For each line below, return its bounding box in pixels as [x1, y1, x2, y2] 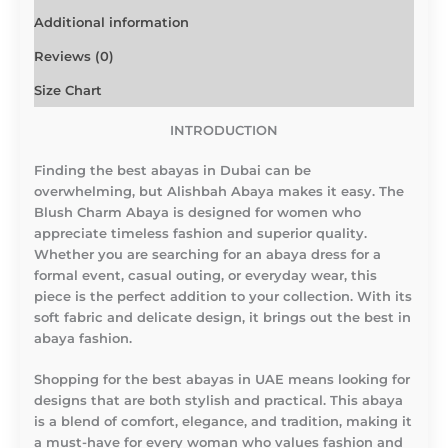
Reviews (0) [34, 49, 114, 65]
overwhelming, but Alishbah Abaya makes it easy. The [34, 184, 404, 200]
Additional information [34, 15, 189, 31]
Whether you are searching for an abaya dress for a [34, 247, 381, 263]
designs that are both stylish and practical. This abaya [34, 393, 403, 409]
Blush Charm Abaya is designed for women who [34, 205, 361, 221]
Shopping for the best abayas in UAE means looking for [34, 372, 410, 388]
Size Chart [34, 82, 102, 98]
